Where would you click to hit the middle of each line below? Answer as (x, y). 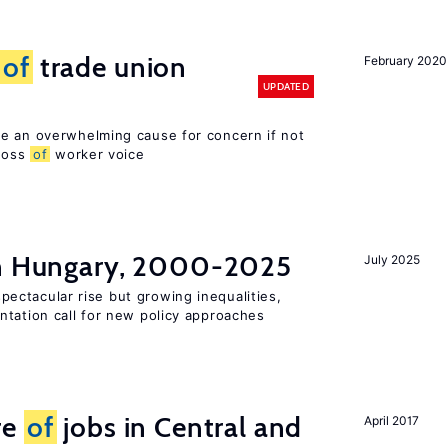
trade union (110, 67)
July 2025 (392, 259)
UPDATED (285, 86)
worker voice (97, 154)
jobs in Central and (179, 427)
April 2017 (391, 420)
